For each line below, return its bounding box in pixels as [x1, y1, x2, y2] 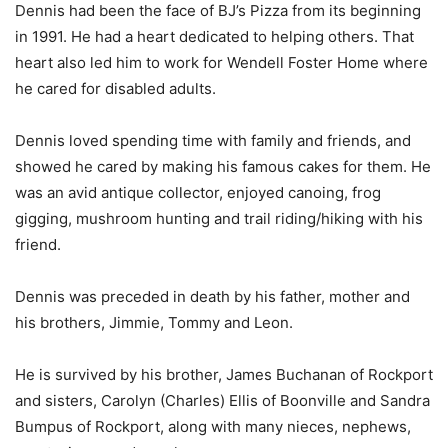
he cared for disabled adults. [15, 78, 216, 98]
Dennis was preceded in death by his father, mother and [15, 286, 410, 306]
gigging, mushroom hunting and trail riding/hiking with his [15, 208, 423, 228]
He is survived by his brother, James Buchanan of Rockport [15, 364, 433, 384]
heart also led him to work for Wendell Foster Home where [15, 52, 428, 72]
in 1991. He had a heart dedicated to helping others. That [15, 26, 414, 46]
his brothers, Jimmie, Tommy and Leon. [15, 312, 293, 332]
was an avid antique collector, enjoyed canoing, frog [15, 182, 381, 202]
